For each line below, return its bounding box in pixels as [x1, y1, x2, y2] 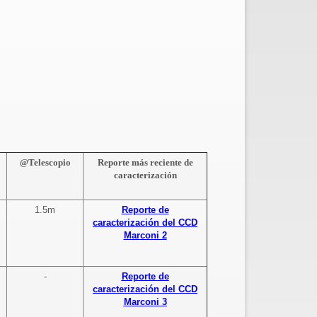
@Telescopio [19, 157, 71, 168]
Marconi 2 [123, 230, 167, 241]
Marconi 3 [123, 296, 167, 308]
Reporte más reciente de [97, 157, 193, 168]
